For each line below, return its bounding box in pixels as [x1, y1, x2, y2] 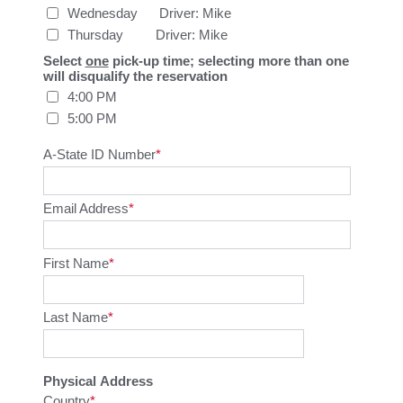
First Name [42, 255, 109, 271]
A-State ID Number [42, 146, 156, 162]
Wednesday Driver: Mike [67, 4, 232, 21]
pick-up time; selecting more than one [108, 53, 349, 69]
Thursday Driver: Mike [67, 26, 228, 42]
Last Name [42, 309, 108, 326]
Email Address [42, 201, 129, 217]
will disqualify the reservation [42, 68, 228, 85]
